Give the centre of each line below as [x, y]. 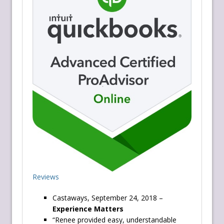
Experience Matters [88, 209]
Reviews [46, 177]
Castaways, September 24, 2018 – [108, 198]
